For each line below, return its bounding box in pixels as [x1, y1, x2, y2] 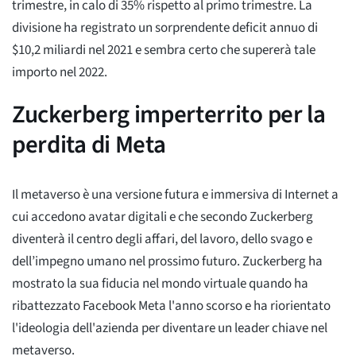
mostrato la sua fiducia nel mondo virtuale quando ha [12, 273, 308, 293]
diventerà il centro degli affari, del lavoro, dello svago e [12, 229, 312, 249]
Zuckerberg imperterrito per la [12, 96, 326, 132]
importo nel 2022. [12, 62, 107, 82]
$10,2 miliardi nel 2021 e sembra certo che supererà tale [12, 40, 315, 60]
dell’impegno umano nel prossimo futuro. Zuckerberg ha [12, 251, 323, 271]
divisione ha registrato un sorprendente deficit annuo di [12, 17, 318, 37]
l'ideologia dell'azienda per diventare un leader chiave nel [12, 318, 327, 338]
